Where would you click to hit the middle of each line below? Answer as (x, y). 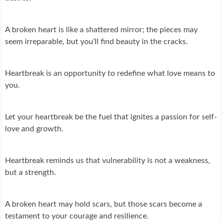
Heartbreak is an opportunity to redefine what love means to (110, 74)
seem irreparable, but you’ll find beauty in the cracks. (96, 42)
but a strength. (30, 173)
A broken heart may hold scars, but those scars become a (104, 204)
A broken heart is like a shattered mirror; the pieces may (101, 30)
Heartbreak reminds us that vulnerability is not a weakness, (108, 161)
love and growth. (34, 129)
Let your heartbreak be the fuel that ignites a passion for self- (111, 117)
